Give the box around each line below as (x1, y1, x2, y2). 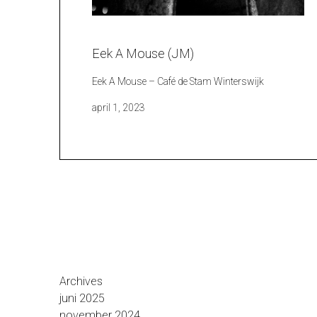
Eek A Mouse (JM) (92, 46, 195, 62)
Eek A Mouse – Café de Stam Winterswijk (92, 76, 265, 88)
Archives (59, 274, 103, 288)
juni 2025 (59, 291, 105, 305)
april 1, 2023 (92, 102, 146, 114)
